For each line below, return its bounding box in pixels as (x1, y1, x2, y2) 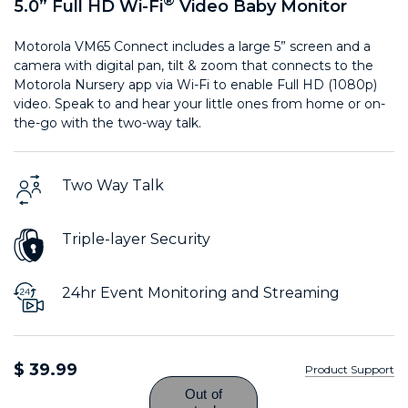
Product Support (304, 362, 394, 376)
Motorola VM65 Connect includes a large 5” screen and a (14, 37, 371, 55)
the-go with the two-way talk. (14, 114, 201, 131)
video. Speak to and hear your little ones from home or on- (14, 95, 385, 112)
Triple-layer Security (62, 229, 210, 248)
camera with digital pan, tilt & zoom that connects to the (14, 56, 373, 74)
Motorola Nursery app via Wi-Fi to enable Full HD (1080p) (14, 76, 377, 93)
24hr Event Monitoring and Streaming (62, 283, 340, 301)
